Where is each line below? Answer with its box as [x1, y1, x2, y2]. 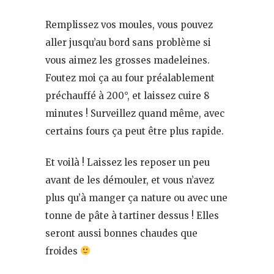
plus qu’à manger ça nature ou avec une [45, 191, 228, 204]
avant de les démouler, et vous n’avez [45, 174, 214, 186]
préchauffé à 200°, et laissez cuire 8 [45, 89, 209, 102]
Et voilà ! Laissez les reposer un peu [45, 156, 210, 168]
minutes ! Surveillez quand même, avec [45, 107, 224, 119]
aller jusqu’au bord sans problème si [45, 36, 211, 48]
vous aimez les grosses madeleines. [45, 54, 210, 66]
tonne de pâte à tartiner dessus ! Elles [45, 209, 219, 221]
